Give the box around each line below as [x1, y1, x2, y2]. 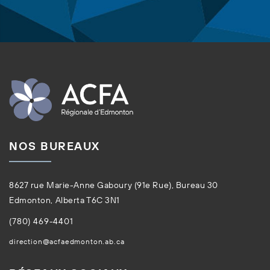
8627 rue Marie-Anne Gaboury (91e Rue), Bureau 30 [9, 179, 218, 190]
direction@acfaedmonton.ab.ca [9, 236, 125, 246]
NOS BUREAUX [9, 138, 100, 153]
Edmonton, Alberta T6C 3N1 [9, 194, 120, 206]
